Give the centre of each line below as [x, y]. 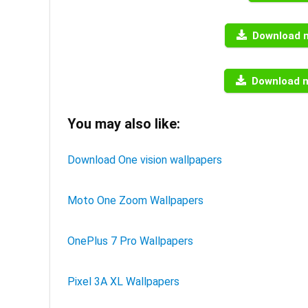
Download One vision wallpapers [145, 160]
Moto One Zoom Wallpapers [135, 200]
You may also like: [124, 124]
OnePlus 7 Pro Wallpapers [130, 241]
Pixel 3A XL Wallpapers [123, 282]
